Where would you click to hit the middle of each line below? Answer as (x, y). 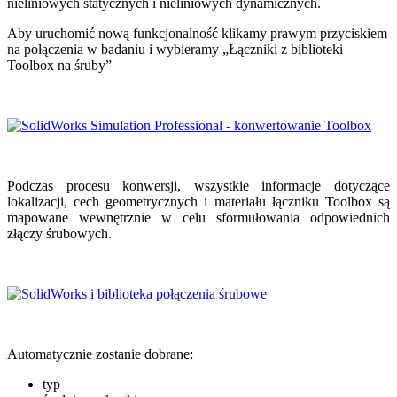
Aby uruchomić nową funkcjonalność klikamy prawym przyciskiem (197, 33)
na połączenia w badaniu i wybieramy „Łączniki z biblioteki (175, 49)
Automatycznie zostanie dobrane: (100, 354)
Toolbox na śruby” (59, 65)
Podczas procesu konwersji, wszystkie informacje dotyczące (198, 185)
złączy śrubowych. (59, 233)
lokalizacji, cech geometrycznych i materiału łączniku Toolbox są (198, 201)
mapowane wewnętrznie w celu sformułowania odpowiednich (198, 217)
